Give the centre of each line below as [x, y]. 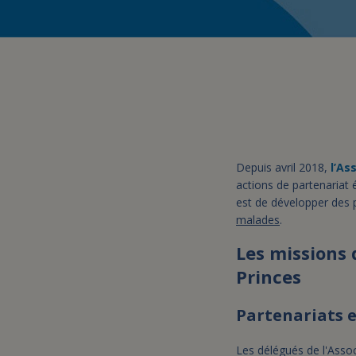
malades [258, 220]
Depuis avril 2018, [283, 167]
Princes [269, 277]
